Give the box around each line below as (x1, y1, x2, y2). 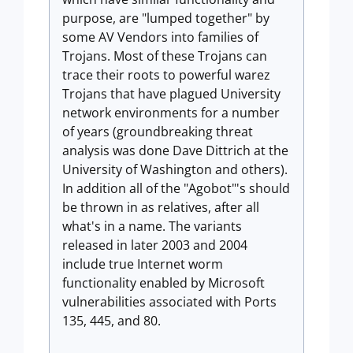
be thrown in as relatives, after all (62, 199, 259, 216)
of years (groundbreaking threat (62, 123, 253, 140)
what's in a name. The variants (62, 217, 242, 235)
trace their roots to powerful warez (62, 66, 270, 84)
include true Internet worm (62, 255, 223, 273)
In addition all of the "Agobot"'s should (62, 180, 290, 197)
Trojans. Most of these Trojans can (62, 47, 267, 65)
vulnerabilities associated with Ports (62, 293, 277, 310)
